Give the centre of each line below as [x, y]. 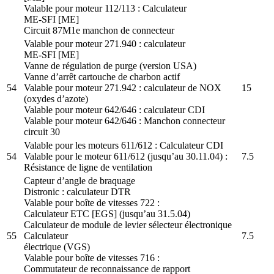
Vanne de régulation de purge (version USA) [110, 65]
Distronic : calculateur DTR [77, 191]
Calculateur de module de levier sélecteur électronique [128, 224]
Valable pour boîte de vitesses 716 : [92, 257]
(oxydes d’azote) [56, 98]
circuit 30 [42, 131]
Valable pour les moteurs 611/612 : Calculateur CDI [124, 145]
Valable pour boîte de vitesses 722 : [92, 202]
